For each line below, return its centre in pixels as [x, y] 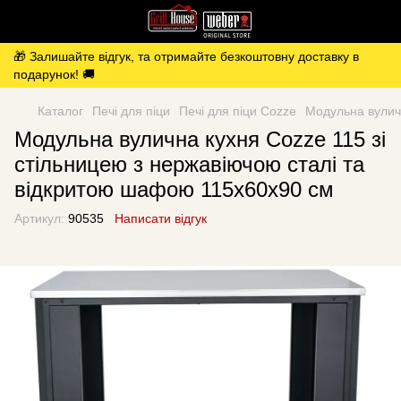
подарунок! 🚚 [54, 74]
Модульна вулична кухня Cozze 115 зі [200, 139]
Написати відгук [161, 218]
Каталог [60, 111]
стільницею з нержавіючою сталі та [189, 164]
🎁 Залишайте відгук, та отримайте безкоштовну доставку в [186, 56]
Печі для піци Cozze [238, 111]
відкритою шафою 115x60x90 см [174, 189]
